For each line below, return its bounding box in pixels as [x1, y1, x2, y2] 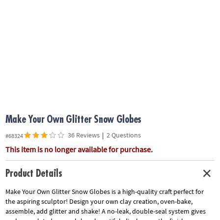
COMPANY [5, 30, 34, 40]
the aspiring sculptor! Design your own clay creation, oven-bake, [5, 197, 192, 206]
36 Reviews [67, 130, 100, 139]
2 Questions [106, 130, 141, 139]
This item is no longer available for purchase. [5, 144, 153, 154]
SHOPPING [5, 82, 36, 91]
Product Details [5, 168, 62, 179]
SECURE [5, 72, 28, 81]
